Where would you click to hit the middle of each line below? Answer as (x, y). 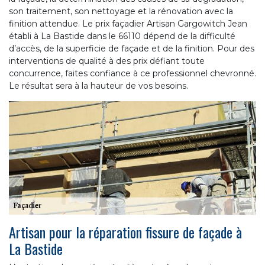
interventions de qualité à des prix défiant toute (107, 61)
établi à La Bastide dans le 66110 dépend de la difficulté (122, 36)
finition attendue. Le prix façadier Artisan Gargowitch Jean (128, 23)
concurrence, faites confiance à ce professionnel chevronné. (132, 73)
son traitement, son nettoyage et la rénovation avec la (121, 11)
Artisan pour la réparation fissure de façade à (125, 232)
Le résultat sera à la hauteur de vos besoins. (98, 85)
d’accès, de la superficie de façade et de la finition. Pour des (132, 48)
